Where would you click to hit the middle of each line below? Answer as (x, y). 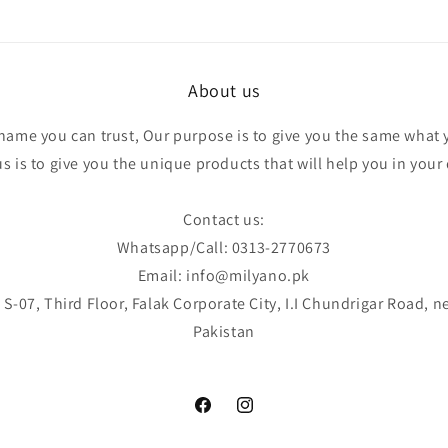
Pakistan (224, 331)
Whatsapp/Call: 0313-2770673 (224, 247)
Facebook (223, 415)
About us (224, 90)
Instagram (267, 415)
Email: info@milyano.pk (224, 275)
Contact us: (224, 219)
